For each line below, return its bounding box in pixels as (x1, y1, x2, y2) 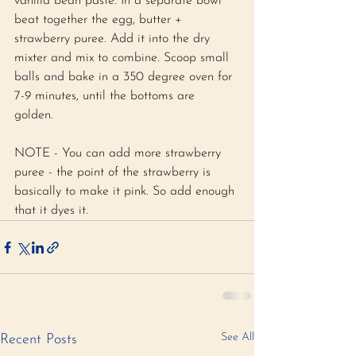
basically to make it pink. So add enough (14, 185, 238, 199)
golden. (14, 109, 57, 122)
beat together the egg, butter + (14, 14, 186, 27)
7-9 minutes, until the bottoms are (14, 90, 199, 103)
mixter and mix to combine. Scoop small (14, 52, 233, 65)
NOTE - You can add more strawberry (14, 147, 225, 161)
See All (221, 331, 254, 344)
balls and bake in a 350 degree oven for (14, 71, 236, 84)
